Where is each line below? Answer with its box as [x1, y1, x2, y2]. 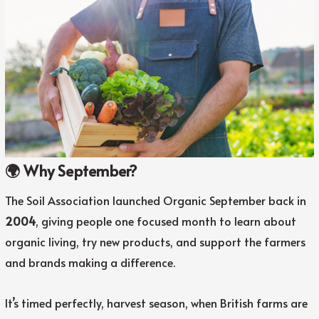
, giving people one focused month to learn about [35, 213, 296, 229]
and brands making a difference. [4, 254, 175, 271]
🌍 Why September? [4, 160, 137, 182]
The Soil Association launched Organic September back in [4, 192, 306, 209]
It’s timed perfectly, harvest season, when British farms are [4, 295, 308, 311]
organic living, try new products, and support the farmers [4, 234, 305, 250]
